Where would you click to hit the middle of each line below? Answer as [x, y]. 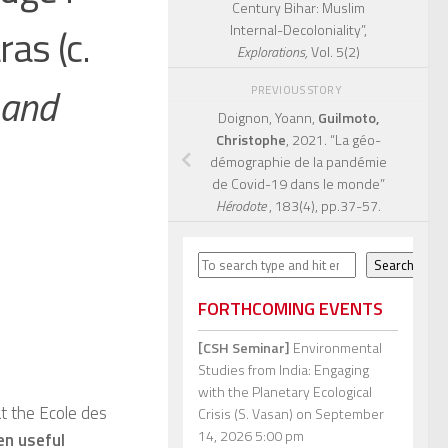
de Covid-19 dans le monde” [298, 183]
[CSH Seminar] [244, 348]
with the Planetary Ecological [285, 392]
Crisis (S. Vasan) [245, 414]
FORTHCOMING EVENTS [290, 309]
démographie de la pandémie [298, 161]
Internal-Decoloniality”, [298, 29]
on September [338, 414]
